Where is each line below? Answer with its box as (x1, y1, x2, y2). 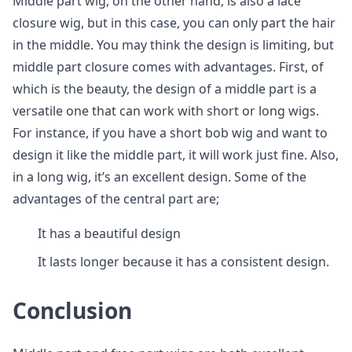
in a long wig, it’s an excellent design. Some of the (13, 168, 306, 185)
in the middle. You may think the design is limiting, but (13, 36, 334, 53)
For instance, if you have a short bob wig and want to (13, 124, 328, 141)
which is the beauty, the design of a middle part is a (13, 80, 317, 97)
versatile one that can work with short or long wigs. (13, 102, 319, 119)
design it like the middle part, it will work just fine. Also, (13, 146, 339, 163)
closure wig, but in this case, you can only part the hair (13, 14, 335, 31)
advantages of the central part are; (13, 190, 219, 207)
